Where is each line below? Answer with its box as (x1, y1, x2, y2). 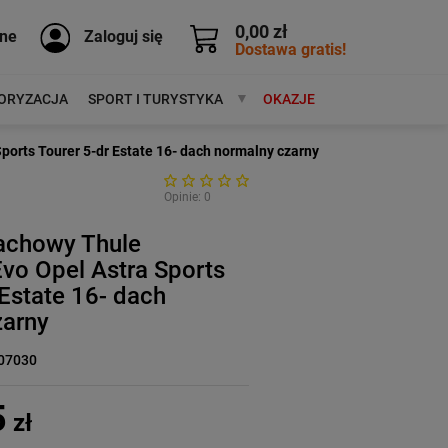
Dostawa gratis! (235, 39, 346, 59)
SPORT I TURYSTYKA (87, 91, 223, 107)
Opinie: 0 (163, 190, 211, 204)
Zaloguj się (84, 26, 163, 46)
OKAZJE (262, 91, 315, 107)
